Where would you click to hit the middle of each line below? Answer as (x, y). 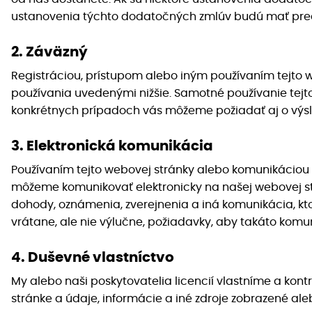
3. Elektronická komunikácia (112, 147)
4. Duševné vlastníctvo (93, 258)
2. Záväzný (49, 53)
